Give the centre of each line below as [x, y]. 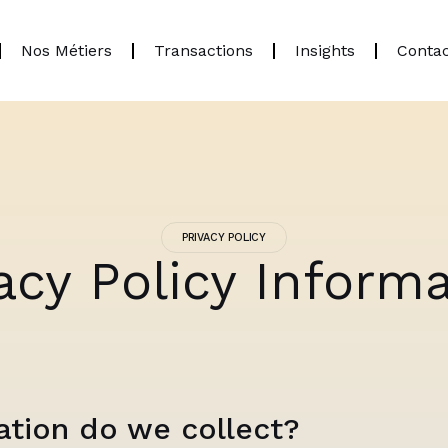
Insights [325, 50]
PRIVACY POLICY [224, 238]
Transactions [204, 50]
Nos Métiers [67, 50]
